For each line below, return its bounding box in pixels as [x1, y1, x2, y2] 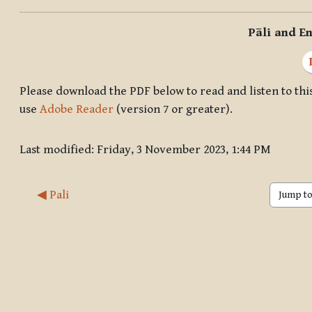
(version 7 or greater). [114, 102, 233, 117]
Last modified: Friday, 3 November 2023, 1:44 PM [19, 143, 271, 157]
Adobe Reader [40, 102, 114, 117]
